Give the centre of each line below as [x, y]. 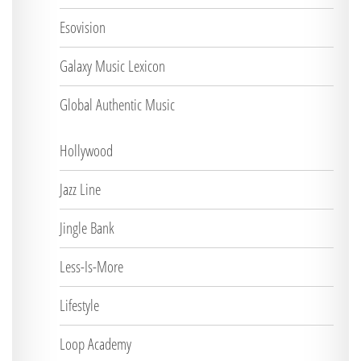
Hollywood [86, 151]
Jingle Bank [87, 228]
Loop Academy [95, 344]
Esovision [83, 27]
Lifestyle [79, 305]
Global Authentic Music [117, 105]
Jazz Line [80, 189]
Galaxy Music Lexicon [112, 66]
